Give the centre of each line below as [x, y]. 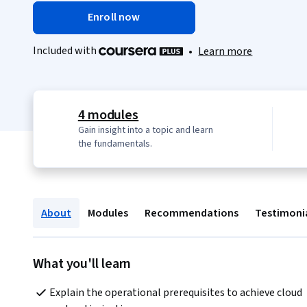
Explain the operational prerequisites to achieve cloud [176, 293]
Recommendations [192, 213]
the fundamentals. [115, 144]
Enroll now [114, 17]
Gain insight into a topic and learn [145, 131]
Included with [66, 51]
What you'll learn [82, 264]
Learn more [225, 52]
